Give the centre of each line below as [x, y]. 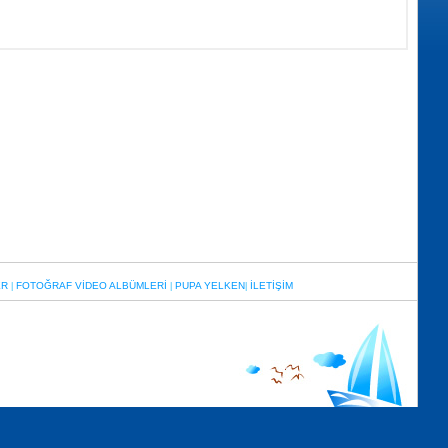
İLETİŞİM [271, 285]
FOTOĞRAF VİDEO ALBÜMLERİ [91, 285]
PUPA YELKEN [210, 285]
